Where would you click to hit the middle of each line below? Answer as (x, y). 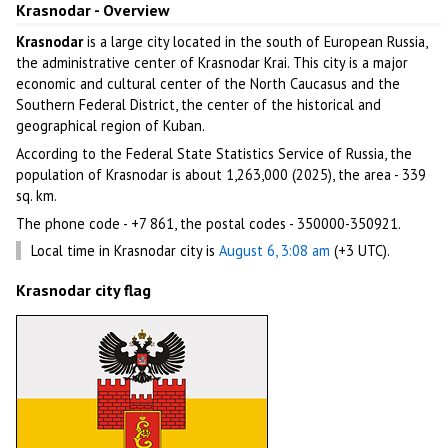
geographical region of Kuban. (111, 125)
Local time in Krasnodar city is (125, 251)
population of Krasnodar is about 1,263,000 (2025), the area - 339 (221, 174)
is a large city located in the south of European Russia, (255, 41)
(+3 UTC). (360, 251)
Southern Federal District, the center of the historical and (199, 104)
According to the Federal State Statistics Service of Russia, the (214, 153)
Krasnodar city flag (84, 289)
